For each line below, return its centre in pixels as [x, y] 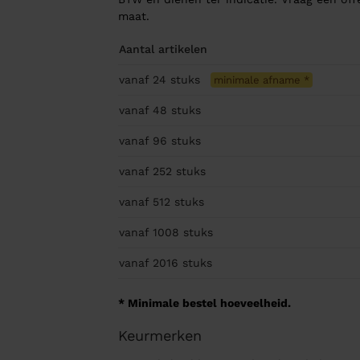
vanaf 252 [147, 172]
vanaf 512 [146, 202]
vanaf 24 [144, 80]
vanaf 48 [145, 110]
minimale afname [258, 80]
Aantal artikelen [163, 49]
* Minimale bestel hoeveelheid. [204, 303]
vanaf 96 [145, 141]
